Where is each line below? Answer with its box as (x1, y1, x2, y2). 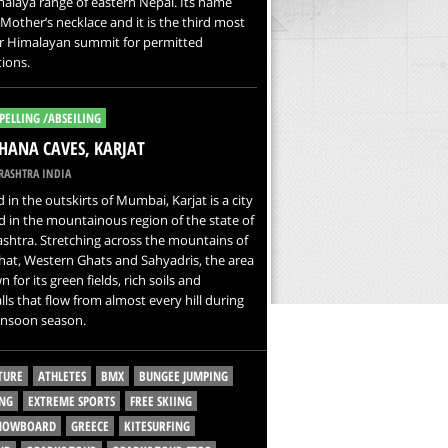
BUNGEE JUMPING (138, 367, 228, 385)
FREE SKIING (129, 392, 192, 410)
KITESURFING (123, 417, 190, 435)
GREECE (70, 417, 109, 435)
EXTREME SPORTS (27, 392, 115, 410)
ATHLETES (37, 367, 86, 385)
